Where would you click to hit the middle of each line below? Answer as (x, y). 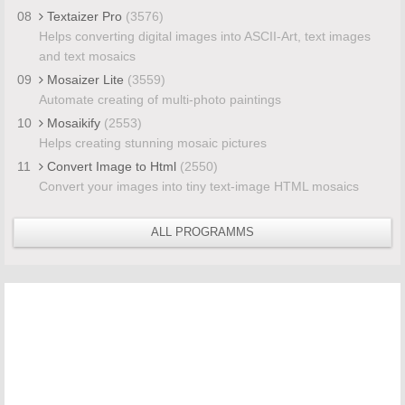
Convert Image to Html (111, 166)
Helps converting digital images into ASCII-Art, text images (204, 36)
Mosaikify (73, 122)
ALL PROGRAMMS (202, 231)
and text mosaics (87, 56)
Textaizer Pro (84, 16)
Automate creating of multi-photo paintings (160, 99)
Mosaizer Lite (85, 79)
